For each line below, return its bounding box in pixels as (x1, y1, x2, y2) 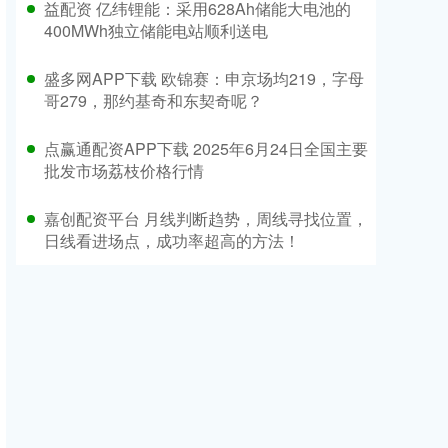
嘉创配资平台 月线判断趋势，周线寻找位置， (44, 207, 368, 230)
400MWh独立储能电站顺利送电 (44, 19, 268, 42)
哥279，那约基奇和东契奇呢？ (44, 89, 263, 112)
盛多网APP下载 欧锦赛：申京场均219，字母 (44, 67, 364, 90)
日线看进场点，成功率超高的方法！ (44, 229, 300, 252)
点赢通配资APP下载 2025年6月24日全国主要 (44, 137, 368, 160)
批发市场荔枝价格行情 (44, 159, 204, 182)
